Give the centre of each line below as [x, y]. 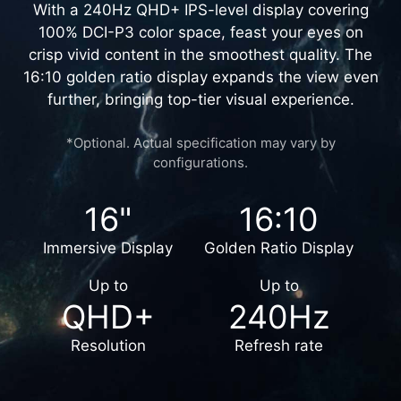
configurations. [200, 207]
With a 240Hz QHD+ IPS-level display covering [200, 54]
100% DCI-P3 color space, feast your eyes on [200, 77]
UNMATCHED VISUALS [200, 30]
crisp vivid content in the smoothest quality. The [200, 99]
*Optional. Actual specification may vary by [200, 187]
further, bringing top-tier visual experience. [200, 144]
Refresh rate [279, 390]
